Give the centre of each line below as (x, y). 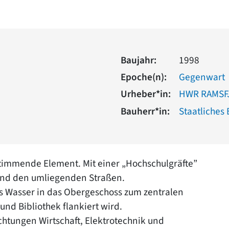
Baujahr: (139, 60)
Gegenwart (202, 77)
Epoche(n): (144, 77)
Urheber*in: (146, 94)
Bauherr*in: (145, 111)
